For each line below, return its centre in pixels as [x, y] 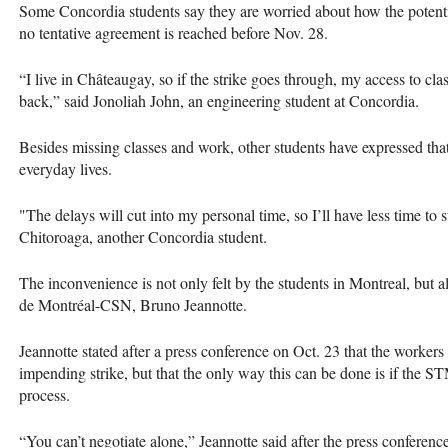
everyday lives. [68, 168]
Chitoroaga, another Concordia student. [143, 236]
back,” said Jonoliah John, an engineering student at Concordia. [219, 100]
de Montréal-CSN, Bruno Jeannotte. [135, 304]
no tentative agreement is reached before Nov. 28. [178, 32]
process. [47, 394]
